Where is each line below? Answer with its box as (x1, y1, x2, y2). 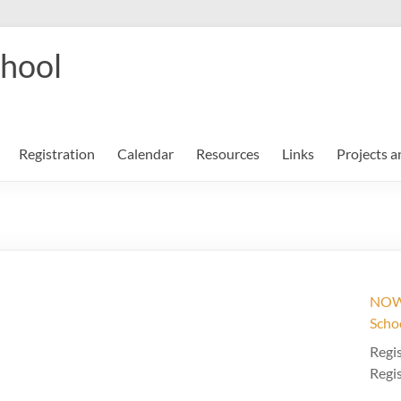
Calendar (117, 145, 174, 162)
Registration (19, 145, 95, 162)
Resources (196, 145, 260, 162)
